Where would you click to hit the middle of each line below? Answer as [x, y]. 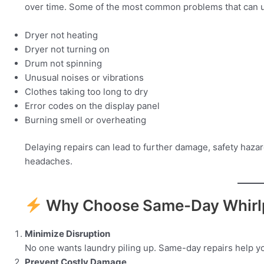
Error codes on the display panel [92, 105]
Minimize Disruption [67, 234]
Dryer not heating [61, 35]
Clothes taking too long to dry [86, 91]
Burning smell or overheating [85, 120]
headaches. [49, 161]
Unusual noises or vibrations [84, 77]
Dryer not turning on [67, 49]
